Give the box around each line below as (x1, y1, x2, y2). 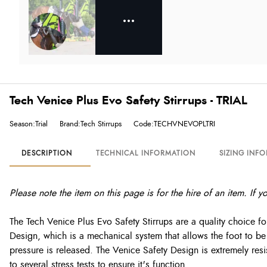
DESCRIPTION (21, 150, 72, 157)
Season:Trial (10, 120, 48, 128)
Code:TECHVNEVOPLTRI (133, 120, 215, 128)
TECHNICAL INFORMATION (95, 150, 195, 157)
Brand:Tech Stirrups (60, 120, 122, 128)
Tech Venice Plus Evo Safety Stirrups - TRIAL (10, 95, 247, 107)
